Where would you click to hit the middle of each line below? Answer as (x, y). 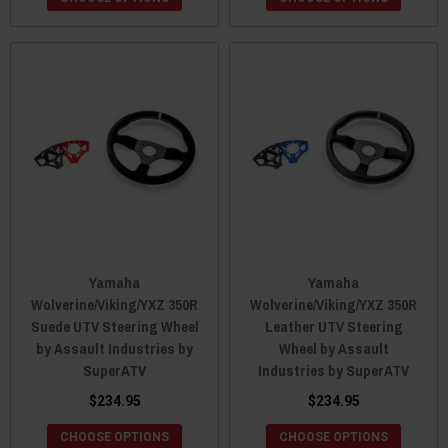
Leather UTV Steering (333, 326)
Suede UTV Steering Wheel (114, 326)
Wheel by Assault (333, 348)
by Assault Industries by (114, 348)
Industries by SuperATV (333, 370)
